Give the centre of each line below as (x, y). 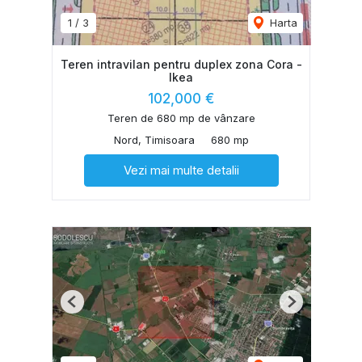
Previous (93, 307)
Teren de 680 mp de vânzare (181, 118)
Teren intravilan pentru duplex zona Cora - (181, 64)
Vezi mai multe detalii (181, 170)
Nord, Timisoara (154, 139)
